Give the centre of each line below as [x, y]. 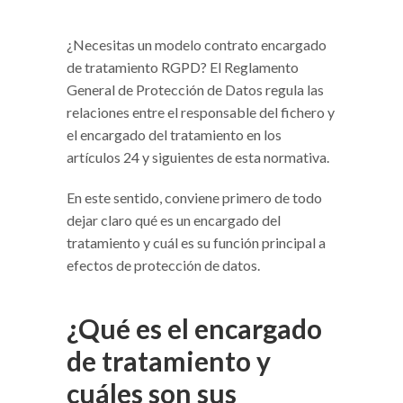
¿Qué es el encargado [194, 329]
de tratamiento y [169, 361]
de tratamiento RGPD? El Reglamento [183, 67]
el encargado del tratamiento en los [174, 135]
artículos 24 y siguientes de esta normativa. [198, 157]
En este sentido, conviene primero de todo [194, 198]
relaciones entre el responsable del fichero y [201, 112]
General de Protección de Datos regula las [195, 90]
